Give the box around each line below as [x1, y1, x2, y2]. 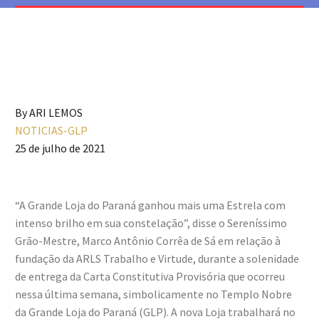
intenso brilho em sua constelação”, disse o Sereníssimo [15, 216, 287, 230]
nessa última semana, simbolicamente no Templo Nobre [15, 287, 292, 301]
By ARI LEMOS [15, 105, 83, 120]
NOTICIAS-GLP [15, 123, 88, 137]
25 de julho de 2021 [15, 141, 105, 155]
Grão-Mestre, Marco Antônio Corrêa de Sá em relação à [15, 234, 281, 248]
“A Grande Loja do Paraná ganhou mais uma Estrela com [15, 198, 286, 212]
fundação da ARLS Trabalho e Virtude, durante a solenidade [15, 251, 299, 266]
